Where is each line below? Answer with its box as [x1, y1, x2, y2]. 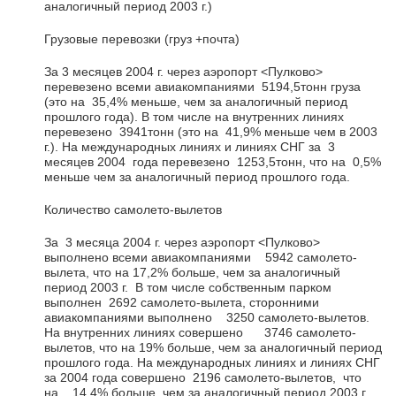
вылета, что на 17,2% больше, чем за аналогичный [44, 264, 340, 279]
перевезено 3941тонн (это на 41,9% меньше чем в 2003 [44, 124, 377, 139]
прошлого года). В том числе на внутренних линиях [44, 109, 344, 124]
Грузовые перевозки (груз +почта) [44, 31, 240, 46]
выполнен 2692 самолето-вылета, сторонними [44, 294, 319, 309]
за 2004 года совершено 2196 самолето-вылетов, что [44, 369, 365, 385]
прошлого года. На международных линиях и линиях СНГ [44, 354, 380, 369]
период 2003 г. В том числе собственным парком [44, 279, 331, 294]
